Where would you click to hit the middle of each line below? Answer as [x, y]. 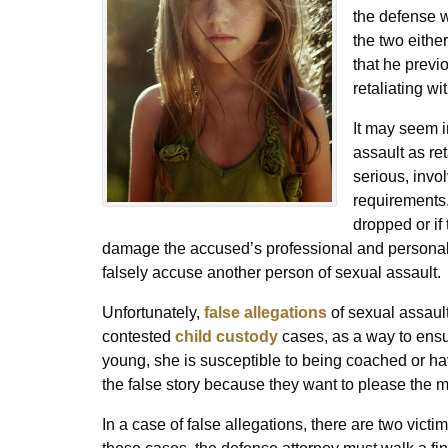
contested [138, 337]
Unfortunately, [153, 313]
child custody [226, 337]
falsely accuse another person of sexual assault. [271, 273]
